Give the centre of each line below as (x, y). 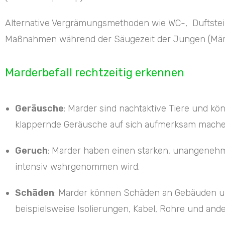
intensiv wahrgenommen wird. (77, 166)
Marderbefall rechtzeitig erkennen (95, 72)
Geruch (31, 150)
